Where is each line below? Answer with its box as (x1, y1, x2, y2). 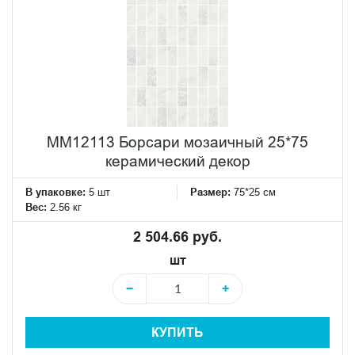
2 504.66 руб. (133, 227, 222, 245)
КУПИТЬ (151, 324, 204, 340)
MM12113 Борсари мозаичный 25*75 (47, 132, 308, 151)
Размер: (190, 185, 234, 198)
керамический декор (105, 151, 250, 170)
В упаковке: (25, 185, 86, 198)
